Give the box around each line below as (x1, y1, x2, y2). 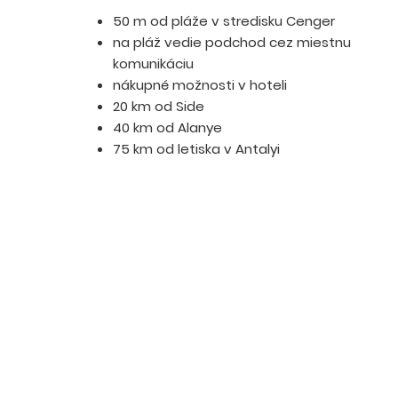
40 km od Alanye (113, 117, 222, 137)
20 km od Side (113, 96, 204, 115)
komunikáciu (113, 53, 194, 73)
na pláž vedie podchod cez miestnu (113, 32, 351, 52)
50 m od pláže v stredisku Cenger (113, 11, 335, 30)
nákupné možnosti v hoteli (113, 75, 287, 94)
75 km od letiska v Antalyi (113, 139, 280, 158)
